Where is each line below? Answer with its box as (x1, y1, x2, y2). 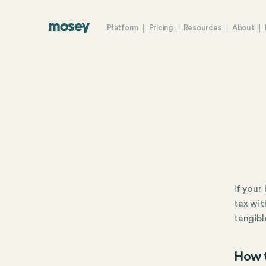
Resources (183, 24, 222, 32)
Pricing (148, 24, 173, 32)
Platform (107, 24, 139, 32)
